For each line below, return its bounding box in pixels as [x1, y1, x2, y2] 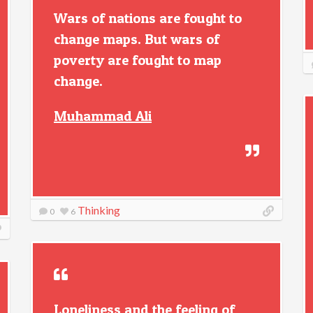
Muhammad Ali [54, 108, 152, 124]
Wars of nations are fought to [54, 10, 242, 27]
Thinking [78, 203, 120, 217]
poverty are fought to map [54, 52, 221, 68]
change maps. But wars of [54, 31, 219, 48]
